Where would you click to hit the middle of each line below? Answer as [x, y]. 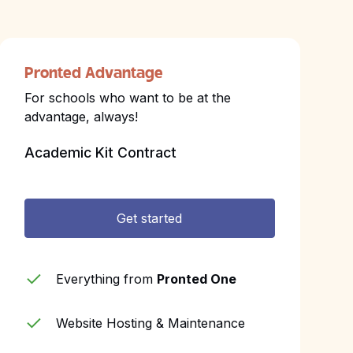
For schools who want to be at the [127, 98]
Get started [150, 218]
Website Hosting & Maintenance [150, 323]
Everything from [106, 279]
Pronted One [196, 279]
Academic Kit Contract [100, 152]
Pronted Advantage [93, 74]
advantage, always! [81, 117]
